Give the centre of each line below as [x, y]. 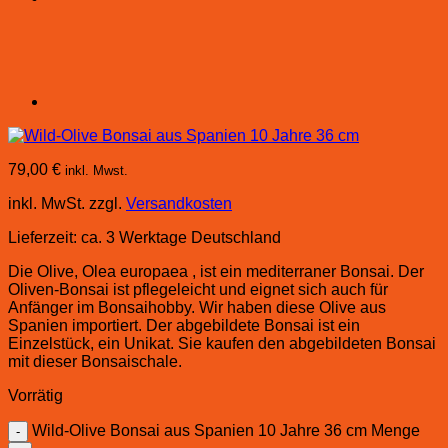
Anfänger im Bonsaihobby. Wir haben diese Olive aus [197, 307]
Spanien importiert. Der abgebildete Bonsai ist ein [184, 325]
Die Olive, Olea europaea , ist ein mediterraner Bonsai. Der [216, 271]
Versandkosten [179, 203]
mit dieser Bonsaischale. [95, 361]
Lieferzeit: [44, 237]
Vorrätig [35, 395]
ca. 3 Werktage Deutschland [181, 237]
